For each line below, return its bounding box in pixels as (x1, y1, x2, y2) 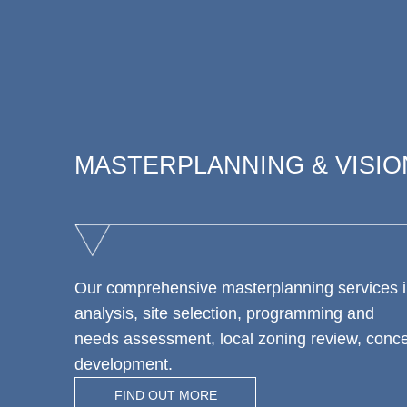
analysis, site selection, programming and (74, 303, 374, 323)
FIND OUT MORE (114, 387, 217, 402)
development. (74, 354, 173, 373)
